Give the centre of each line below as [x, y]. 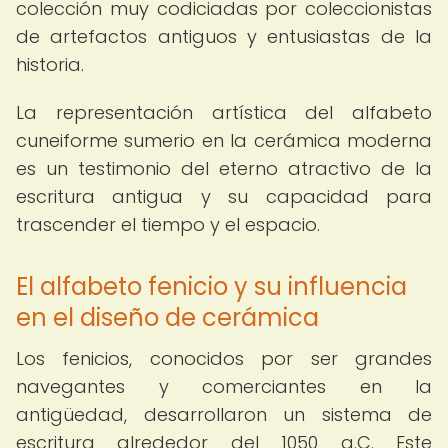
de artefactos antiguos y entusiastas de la [224, 36]
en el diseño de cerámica [167, 317]
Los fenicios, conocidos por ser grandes [224, 358]
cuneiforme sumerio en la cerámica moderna [224, 140]
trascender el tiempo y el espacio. [168, 224]
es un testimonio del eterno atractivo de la [224, 168]
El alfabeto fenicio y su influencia [211, 286]
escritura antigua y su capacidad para [224, 196]
